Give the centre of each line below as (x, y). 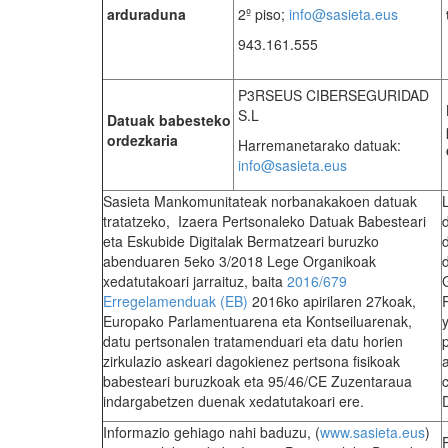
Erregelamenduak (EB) (175, 301)
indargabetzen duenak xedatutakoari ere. (233, 401)
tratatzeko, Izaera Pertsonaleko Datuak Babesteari (264, 221)
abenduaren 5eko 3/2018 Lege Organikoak (239, 261)
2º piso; (263, 14)
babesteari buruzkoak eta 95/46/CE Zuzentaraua (257, 381)
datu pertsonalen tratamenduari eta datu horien (253, 341)
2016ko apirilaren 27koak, (332, 301)
